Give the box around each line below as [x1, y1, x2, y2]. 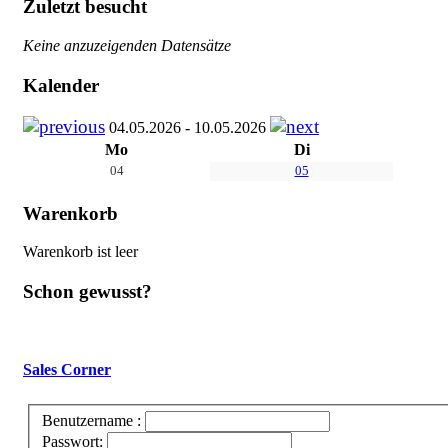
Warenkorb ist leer [23, 243, 138, 261]
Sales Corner [23, 361, 111, 379]
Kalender [23, 74, 99, 96]
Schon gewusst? [23, 281, 152, 303]
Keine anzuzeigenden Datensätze [23, 36, 231, 54]
